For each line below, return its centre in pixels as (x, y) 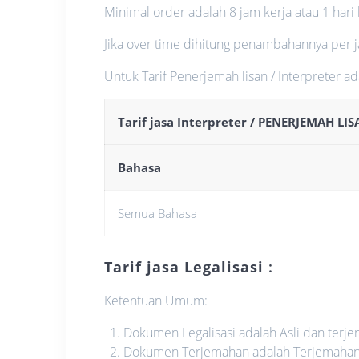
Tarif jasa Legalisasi (184, 266)
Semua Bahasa (158, 213)
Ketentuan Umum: (156, 300)
